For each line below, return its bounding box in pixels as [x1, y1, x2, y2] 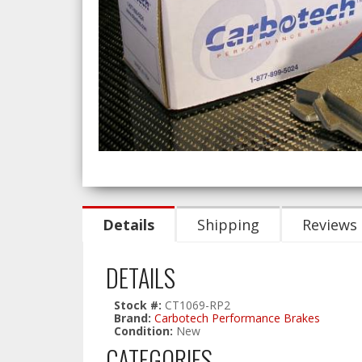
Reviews [302, 215, 357, 235]
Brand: [114, 310, 151, 326]
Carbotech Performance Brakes [154, 310, 320, 326]
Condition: [114, 323, 173, 339]
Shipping [197, 215, 259, 235]
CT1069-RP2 [165, 297, 230, 314]
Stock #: [114, 297, 165, 314]
